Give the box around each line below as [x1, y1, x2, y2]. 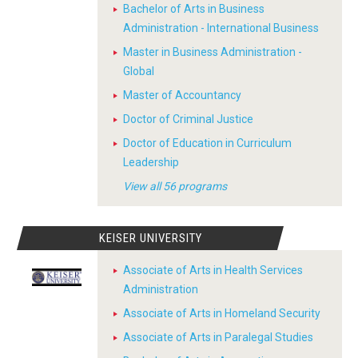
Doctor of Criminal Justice [123, 113, 253, 126]
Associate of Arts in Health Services [123, 264, 303, 277]
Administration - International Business [123, 22, 319, 35]
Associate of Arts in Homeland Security [123, 307, 320, 320]
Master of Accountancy [123, 89, 241, 102]
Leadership [123, 156, 179, 169]
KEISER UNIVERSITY [98, 231, 202, 246]
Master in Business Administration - [123, 46, 302, 59]
